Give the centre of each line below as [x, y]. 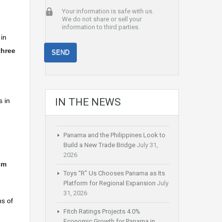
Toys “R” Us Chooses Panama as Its [114, 173]
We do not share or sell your [102, 19]
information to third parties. [101, 27]
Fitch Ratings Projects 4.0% [102, 212]
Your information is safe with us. [108, 11]
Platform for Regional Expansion [110, 183]
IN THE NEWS [88, 102]
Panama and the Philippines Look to [114, 135]
